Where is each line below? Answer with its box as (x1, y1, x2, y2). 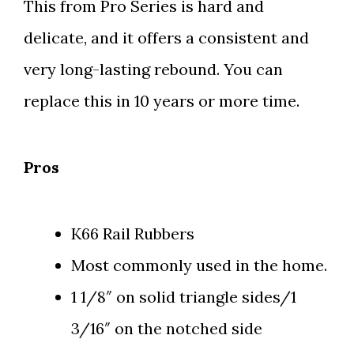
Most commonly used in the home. (71, 255, 327, 276)
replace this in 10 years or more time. (24, 91, 299, 111)
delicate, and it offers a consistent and (24, 28, 309, 48)
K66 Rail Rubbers (71, 224, 194, 244)
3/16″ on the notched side (71, 318, 262, 339)
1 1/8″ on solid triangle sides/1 (71, 287, 296, 307)
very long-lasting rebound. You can (24, 59, 283, 80)
